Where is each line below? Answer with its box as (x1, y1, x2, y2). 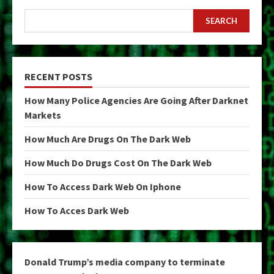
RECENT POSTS (24, 70, 92, 83)
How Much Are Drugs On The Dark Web (24, 133, 191, 145)
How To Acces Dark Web (24, 204, 129, 217)
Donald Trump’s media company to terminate (24, 256, 225, 268)
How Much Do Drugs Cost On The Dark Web (24, 157, 212, 169)
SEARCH (206, 15, 237, 26)
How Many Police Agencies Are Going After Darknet (24, 94, 248, 106)
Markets (24, 109, 61, 121)
